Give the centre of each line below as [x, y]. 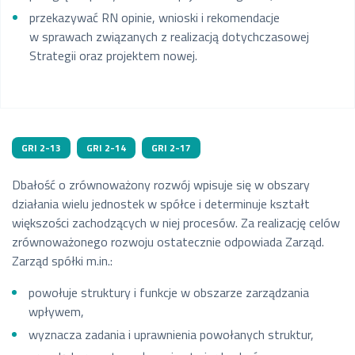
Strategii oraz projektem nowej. [113, 55]
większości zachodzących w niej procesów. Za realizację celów [176, 222]
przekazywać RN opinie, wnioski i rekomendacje [154, 17]
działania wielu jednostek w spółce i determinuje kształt [161, 203]
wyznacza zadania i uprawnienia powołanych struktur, [171, 334]
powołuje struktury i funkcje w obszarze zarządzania [168, 292]
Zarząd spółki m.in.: [62, 260]
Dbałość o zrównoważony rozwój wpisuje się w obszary [161, 184]
